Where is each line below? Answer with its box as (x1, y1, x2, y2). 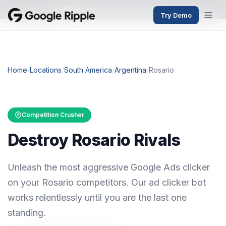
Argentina (115, 66, 146, 74)
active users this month (89, 6, 163, 14)
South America (64, 66, 112, 74)
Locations (30, 66, 62, 74)
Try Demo (160, 11, 192, 19)
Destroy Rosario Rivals (8, 130, 180, 150)
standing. (8, 207, 46, 218)
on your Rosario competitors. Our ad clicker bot (8, 177, 206, 188)
